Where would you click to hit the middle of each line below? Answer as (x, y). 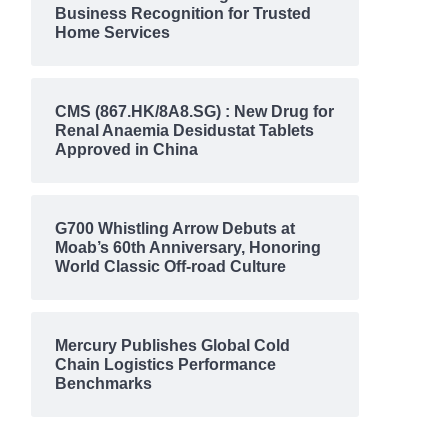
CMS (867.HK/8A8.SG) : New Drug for (194, 111)
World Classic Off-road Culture (170, 266)
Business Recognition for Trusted (182, 13)
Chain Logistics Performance (165, 364)
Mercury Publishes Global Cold (172, 345)
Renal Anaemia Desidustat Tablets (184, 130)
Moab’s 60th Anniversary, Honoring (187, 247)
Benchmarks (103, 383)
